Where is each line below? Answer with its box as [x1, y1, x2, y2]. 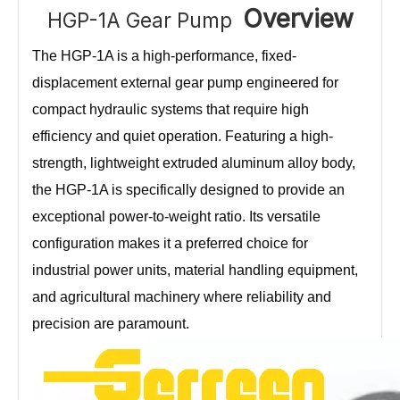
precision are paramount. [32, 315, 189, 331]
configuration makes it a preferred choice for [32, 235, 308, 251]
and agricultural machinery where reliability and [32, 288, 331, 304]
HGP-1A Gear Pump [46, 7, 243, 32]
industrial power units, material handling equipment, [32, 262, 358, 278]
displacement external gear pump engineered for [32, 74, 338, 90]
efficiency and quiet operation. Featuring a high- [32, 128, 333, 144]
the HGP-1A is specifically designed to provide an [32, 181, 345, 197]
